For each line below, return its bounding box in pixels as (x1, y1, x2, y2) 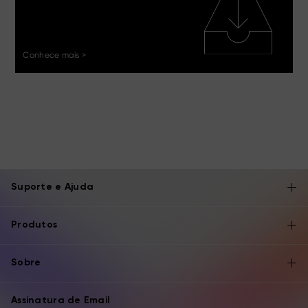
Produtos (11, 220, 58, 230)
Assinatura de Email (11, 296, 111, 305)
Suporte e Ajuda (11, 182, 94, 192)
